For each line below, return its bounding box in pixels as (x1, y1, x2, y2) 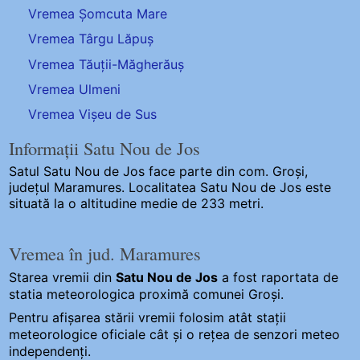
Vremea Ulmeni (28, 80, 121, 97)
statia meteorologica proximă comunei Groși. (9, 285, 284, 302)
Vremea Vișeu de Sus (28, 105, 157, 122)
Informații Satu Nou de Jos (9, 135, 201, 160)
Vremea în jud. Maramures (9, 241, 202, 266)
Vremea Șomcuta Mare (28, 6, 168, 22)
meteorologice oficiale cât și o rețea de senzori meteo (9, 325, 341, 342)
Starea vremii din (9, 268, 117, 285)
